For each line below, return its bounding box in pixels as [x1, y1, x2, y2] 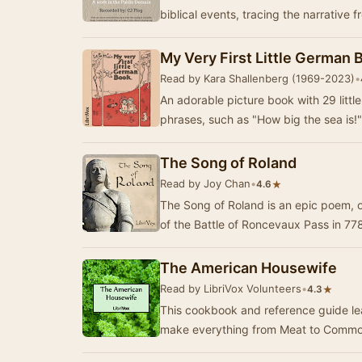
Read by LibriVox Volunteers [160, 282, 301, 295]
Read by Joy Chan [160, 177, 250, 190]
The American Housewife [160, 259, 337, 276]
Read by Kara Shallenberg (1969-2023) [160, 72, 355, 85]
